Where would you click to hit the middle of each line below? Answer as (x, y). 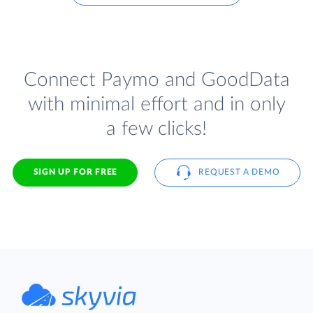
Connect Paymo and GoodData (156, 80)
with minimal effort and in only (156, 104)
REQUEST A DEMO (239, 172)
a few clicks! (156, 129)
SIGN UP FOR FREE (75, 172)
